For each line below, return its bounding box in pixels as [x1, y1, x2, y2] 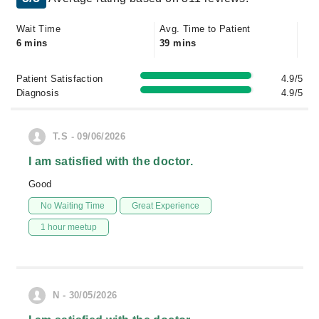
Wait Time [16, 23, 61, 34]
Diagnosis [16, 88, 60, 98]
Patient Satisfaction [16, 73, 103, 84]
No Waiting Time [41, 201, 105, 211]
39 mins [159, 38, 197, 48]
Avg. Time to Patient [159, 23, 251, 34]
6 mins [16, 38, 48, 48]
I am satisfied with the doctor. [28, 155, 194, 167]
